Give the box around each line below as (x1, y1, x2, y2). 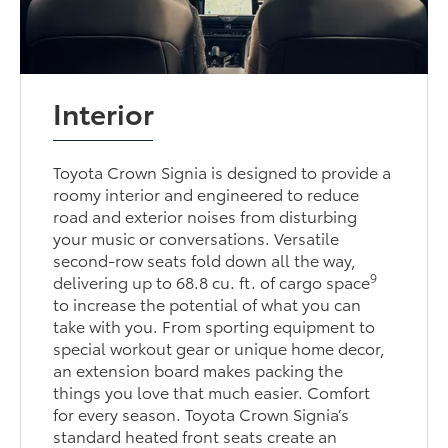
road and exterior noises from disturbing (53, 204, 358, 228)
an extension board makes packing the (53, 358, 344, 382)
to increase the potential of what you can (53, 292, 362, 316)
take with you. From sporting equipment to (53, 314, 376, 338)
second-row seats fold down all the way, (53, 248, 357, 272)
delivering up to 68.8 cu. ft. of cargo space (53, 270, 371, 294)
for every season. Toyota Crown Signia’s (53, 402, 350, 426)
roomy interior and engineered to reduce (53, 182, 360, 206)
